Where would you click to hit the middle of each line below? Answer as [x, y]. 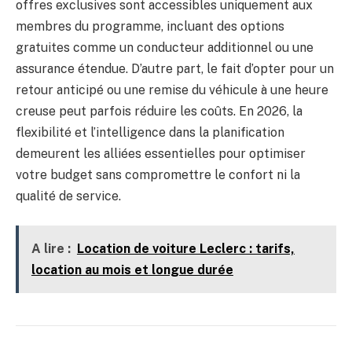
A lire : [51, 249]
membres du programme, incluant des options [150, 26]
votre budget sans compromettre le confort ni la [158, 174]
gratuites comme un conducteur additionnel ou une [165, 47]
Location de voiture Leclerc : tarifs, [185, 249]
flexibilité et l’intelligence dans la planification [150, 132]
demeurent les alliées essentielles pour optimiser [161, 153]
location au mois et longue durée [132, 270]
